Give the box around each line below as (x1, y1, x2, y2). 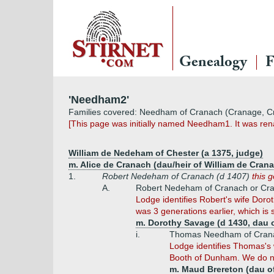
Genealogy (179, 51, 247, 76)
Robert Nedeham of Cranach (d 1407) (102, 171, 252, 181)
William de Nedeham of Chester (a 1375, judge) (68, 148, 263, 158)
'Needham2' (68, 94, 129, 106)
